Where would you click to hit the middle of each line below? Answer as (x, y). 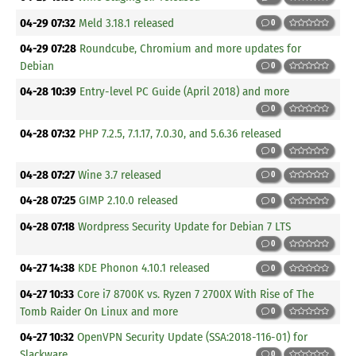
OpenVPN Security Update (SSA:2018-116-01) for (193, 337)
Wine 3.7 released (120, 175)
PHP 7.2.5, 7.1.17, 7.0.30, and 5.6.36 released (180, 133)
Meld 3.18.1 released (127, 23)
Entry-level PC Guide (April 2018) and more (185, 91)
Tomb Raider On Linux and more (99, 311)
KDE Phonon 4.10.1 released (144, 268)
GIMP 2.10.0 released (129, 201)
